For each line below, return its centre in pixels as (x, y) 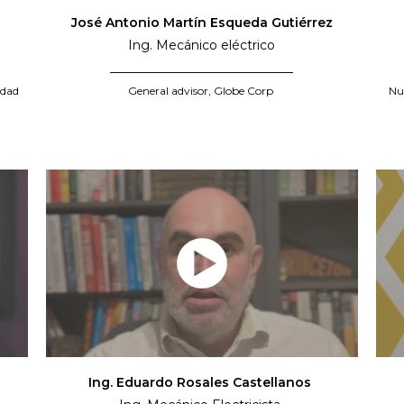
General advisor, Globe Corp (202, 91)
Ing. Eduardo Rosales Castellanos (202, 383)
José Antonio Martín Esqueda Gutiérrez (202, 23)
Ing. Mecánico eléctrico (202, 46)
